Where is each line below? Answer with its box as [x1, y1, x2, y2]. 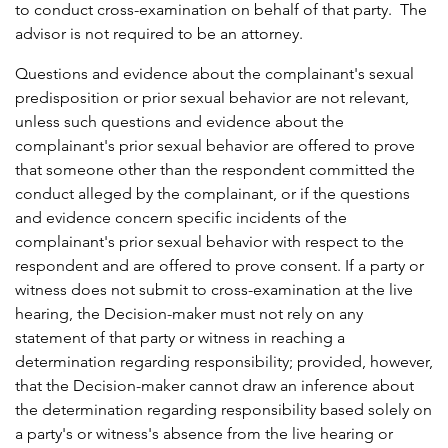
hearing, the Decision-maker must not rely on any [15, 304, 363, 324]
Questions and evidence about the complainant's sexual [15, 64, 414, 84]
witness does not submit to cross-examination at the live [15, 280, 413, 300]
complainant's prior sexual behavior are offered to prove [15, 136, 415, 156]
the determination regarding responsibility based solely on [15, 400, 432, 420]
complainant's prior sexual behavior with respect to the [15, 232, 404, 252]
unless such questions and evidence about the [15, 112, 344, 132]
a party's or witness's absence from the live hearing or [15, 424, 393, 444]
